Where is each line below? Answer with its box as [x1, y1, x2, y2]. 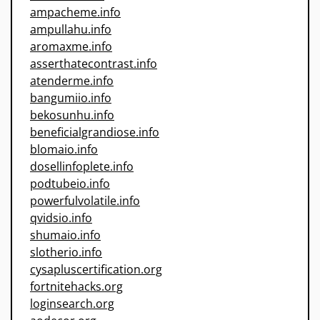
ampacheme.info [30, 4, 121, 21]
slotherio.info [30, 244, 102, 261]
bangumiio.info [30, 90, 111, 106]
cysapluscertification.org [30, 261, 162, 278]
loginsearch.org [30, 296, 114, 312]
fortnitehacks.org [30, 279, 123, 295]
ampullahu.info [30, 21, 111, 38]
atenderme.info [30, 73, 114, 89]
